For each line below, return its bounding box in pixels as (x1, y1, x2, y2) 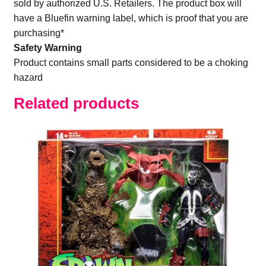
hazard (13, 72, 43, 83)
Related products (13, 95, 139, 112)
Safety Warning (13, 43, 82, 53)
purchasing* (13, 28, 64, 39)
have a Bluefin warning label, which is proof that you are (13, 13, 248, 24)
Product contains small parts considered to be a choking (13, 58, 248, 68)
